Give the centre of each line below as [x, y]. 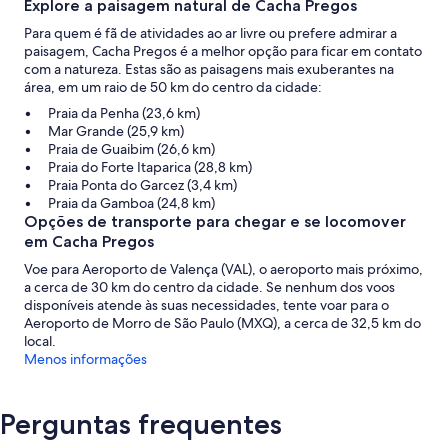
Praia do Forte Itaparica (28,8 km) [150, 167]
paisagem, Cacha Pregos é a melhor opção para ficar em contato [223, 51]
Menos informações [85, 359]
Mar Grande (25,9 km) [116, 131]
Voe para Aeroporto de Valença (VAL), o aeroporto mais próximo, [223, 269]
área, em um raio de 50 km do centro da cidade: [173, 87]
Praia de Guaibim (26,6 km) [131, 149]
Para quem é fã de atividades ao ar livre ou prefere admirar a [210, 33]
